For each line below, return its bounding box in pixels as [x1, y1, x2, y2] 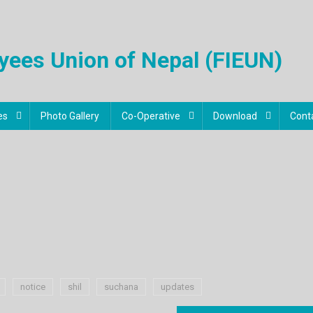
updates [161, 281, 194, 292]
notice [20, 281, 45, 292]
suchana [104, 281, 138, 292]
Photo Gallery [41, 110, 99, 122]
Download [213, 110, 257, 122]
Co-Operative [122, 110, 180, 122]
